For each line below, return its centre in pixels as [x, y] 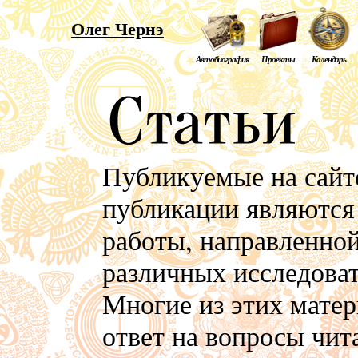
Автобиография [223, 59]
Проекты [278, 59]
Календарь [328, 59]
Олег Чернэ [117, 28]
